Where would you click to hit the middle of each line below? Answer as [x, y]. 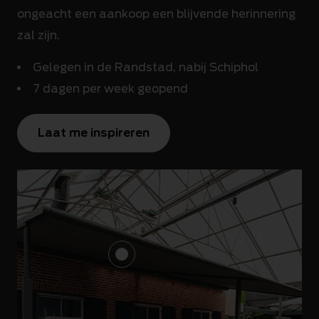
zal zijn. [38, 35]
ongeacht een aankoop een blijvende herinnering [156, 14]
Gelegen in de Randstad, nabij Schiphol [146, 67]
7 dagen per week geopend [110, 88]
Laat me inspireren [94, 132]
